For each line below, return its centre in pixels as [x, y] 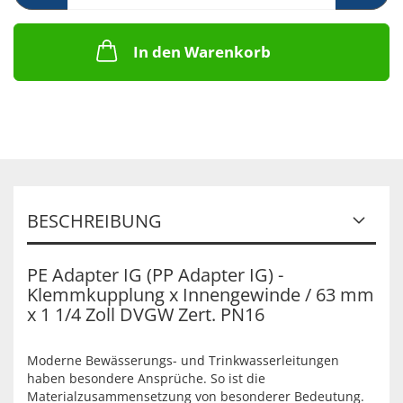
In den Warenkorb [201, 52]
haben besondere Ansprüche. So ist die [146, 378]
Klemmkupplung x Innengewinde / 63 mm [201, 295]
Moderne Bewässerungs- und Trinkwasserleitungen [183, 360]
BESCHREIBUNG [94, 221]
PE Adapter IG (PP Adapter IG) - [155, 275]
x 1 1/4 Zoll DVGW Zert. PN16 [146, 314]
